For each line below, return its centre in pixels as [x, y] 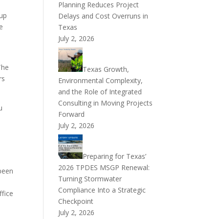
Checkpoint [76, 201]
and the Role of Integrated [100, 92]
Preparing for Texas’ [115, 156]
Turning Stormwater [90, 179]
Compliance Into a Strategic [102, 190]
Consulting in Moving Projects [106, 103]
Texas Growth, [106, 69]
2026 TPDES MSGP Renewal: [104, 167]
